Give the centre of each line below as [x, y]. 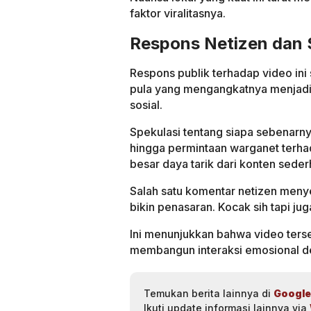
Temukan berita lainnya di [209, 293]
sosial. [146, 104]
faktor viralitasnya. [178, 13]
